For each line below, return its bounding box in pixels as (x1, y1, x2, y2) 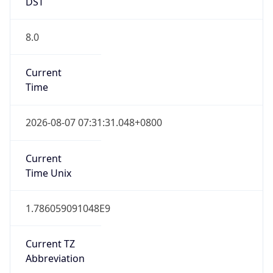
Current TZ (25, 237, 75, 251)
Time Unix (25, 166, 71, 180)
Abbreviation (25, 252, 85, 266)
